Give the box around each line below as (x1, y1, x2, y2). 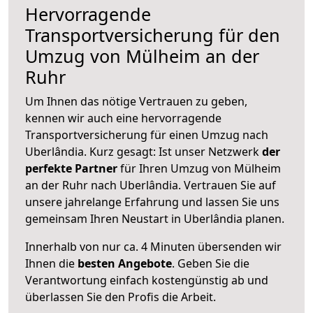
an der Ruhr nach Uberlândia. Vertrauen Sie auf (25, 177, 276, 193)
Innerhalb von (25, 238, 99, 254)
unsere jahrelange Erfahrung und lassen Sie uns (25, 194, 279, 210)
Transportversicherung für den (25, 22, 280, 47)
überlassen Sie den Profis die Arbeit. (25, 289, 216, 305)
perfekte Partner (25, 160, 117, 176)
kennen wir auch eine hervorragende (25, 110, 221, 126)
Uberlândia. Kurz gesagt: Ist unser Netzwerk (25, 143, 262, 159)
